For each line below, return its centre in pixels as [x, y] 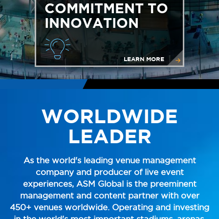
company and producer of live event [109, 172]
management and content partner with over [109, 195]
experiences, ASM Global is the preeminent [109, 184]
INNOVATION [92, 22]
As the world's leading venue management [109, 160]
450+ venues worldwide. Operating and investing [109, 207]
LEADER [109, 136]
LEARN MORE [144, 59]
